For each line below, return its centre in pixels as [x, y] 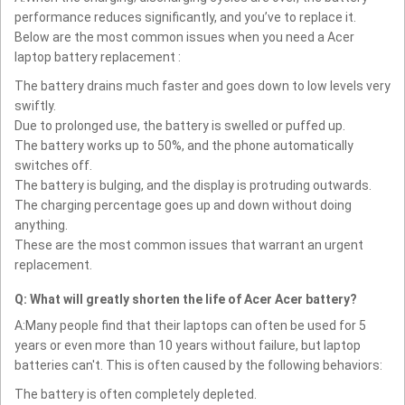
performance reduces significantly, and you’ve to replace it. [185, 18]
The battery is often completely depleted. [136, 395]
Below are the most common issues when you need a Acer [184, 38]
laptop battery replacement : [98, 57]
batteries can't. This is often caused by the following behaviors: [198, 366]
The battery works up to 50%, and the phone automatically [184, 146]
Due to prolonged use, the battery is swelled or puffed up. [180, 126]
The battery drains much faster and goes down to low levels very [202, 86]
